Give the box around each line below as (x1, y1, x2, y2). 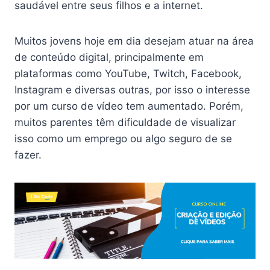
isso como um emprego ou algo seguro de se (14, 133, 232, 145)
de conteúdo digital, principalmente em (14, 51, 204, 63)
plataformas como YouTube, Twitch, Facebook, (14, 67, 242, 80)
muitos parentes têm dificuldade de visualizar (14, 116, 236, 128)
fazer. (14, 149, 42, 161)
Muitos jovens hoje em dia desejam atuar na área (14, 35, 254, 47)
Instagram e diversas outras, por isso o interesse (14, 84, 250, 96)
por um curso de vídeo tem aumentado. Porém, (14, 100, 243, 112)
